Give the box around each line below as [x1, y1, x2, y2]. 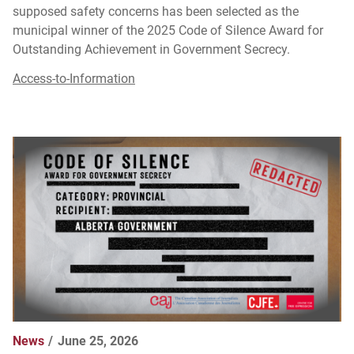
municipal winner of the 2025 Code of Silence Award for [13, 22, 323, 38]
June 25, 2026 [57, 333, 138, 348]
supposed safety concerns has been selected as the [13, 3, 299, 19]
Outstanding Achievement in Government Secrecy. [13, 41, 293, 57]
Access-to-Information [13, 70, 135, 86]
